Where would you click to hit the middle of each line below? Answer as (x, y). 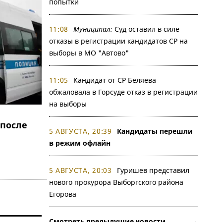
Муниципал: (93, 29)
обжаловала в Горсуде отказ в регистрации (123, 92)
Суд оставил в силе (146, 29)
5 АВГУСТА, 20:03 (80, 170)
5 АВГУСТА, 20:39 (80, 131)
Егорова (62, 194)
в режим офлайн (80, 143)
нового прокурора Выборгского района (116, 182)
